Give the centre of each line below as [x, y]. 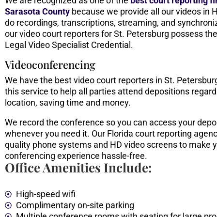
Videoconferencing [50, 65]
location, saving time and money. [68, 103]
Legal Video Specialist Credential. [69, 45]
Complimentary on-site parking [75, 205]
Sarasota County [37, 12]
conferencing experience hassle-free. [76, 156]
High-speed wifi [46, 194]
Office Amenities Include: [78, 168]
